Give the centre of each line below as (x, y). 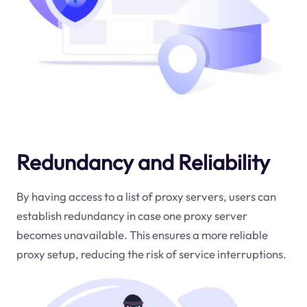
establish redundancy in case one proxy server (132, 215)
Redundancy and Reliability (143, 162)
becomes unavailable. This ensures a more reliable (142, 234)
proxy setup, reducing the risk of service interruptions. (151, 254)
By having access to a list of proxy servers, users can (146, 196)
